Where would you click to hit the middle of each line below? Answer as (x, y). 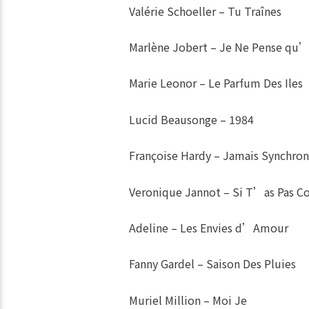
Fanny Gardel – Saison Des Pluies (212, 264)
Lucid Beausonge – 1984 (191, 119)
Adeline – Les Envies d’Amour (208, 227)
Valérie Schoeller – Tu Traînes (205, 11)
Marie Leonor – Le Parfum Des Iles (216, 83)
